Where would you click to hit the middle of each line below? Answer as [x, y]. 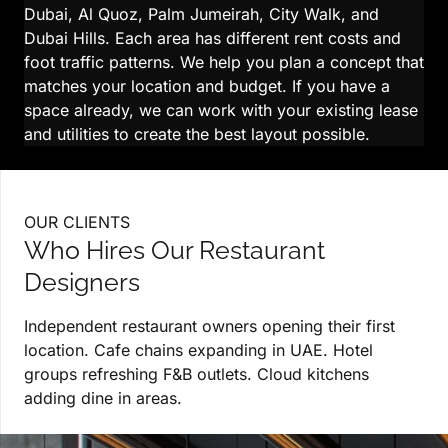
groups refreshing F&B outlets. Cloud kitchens [196, 374]
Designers [82, 282]
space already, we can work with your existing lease [221, 110]
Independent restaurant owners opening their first [209, 326]
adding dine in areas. [103, 398]
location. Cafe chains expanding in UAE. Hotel [198, 350]
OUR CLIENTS [77, 222]
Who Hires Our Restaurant [174, 250]
